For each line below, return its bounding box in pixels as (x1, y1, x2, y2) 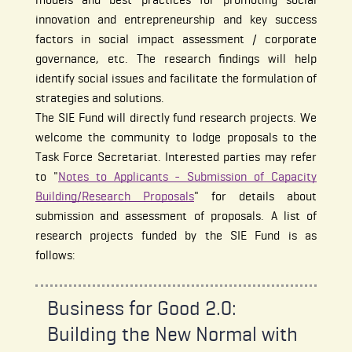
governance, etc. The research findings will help (35, 51, 317, 67)
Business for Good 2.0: (46, 295, 236, 321)
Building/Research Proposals (35, 189, 194, 204)
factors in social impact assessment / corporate (35, 31, 317, 47)
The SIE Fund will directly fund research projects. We (35, 110, 317, 126)
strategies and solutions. (35, 90, 164, 106)
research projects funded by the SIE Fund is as (35, 228, 317, 244)
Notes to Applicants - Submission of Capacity (57, 169, 317, 185)
